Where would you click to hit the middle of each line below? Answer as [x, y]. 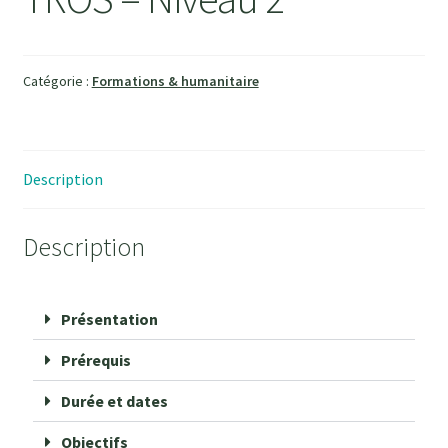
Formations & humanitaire [175, 81]
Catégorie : [57, 81]
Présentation [109, 318]
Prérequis [95, 359]
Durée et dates [114, 400]
